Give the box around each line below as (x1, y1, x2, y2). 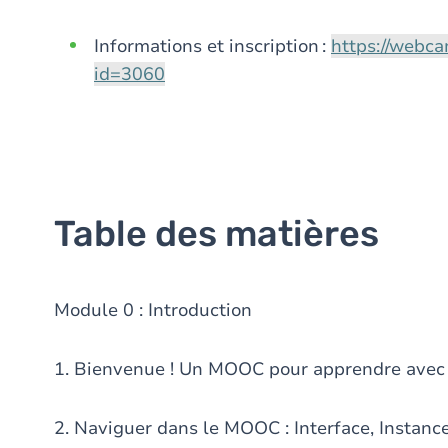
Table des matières (54, 212, 379, 255)
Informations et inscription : (94, 34, 331, 58)
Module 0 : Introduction (54, 298, 257, 322)
